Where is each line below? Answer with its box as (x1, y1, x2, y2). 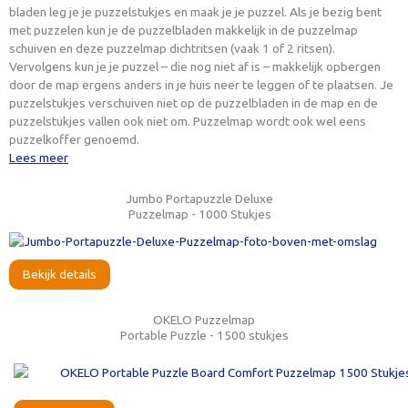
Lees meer (9, 150, 68, 166)
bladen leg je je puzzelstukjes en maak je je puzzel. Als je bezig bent (9, 5, 382, 20)
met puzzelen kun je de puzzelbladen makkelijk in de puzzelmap (9, 23, 358, 38)
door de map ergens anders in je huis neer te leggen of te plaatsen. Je (9, 77, 393, 93)
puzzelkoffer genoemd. (9, 132, 139, 148)
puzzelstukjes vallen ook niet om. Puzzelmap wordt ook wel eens (9, 114, 366, 129)
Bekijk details (23, 267, 97, 282)
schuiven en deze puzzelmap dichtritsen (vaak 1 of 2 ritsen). (9, 41, 335, 56)
